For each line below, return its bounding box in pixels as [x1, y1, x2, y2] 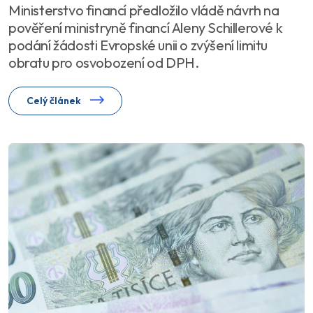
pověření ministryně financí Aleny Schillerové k [8, 18, 283, 36]
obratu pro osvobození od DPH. [8, 53, 199, 71]
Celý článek [27, 94, 83, 107]
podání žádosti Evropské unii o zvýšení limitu [8, 36, 268, 54]
